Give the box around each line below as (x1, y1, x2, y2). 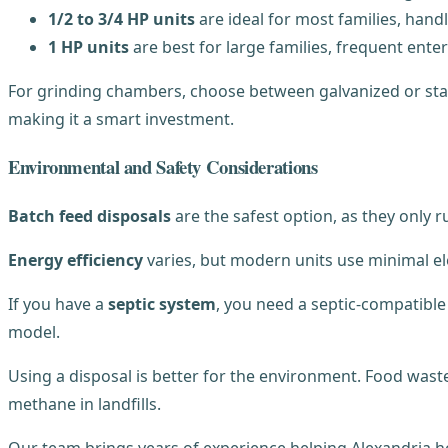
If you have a (8, 293, 108, 315)
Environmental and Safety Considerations (8, 153, 318, 181)
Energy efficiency (8, 249, 143, 271)
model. (8, 321, 60, 343)
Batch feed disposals (8, 205, 171, 227)
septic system (108, 293, 216, 315)
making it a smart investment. (8, 107, 234, 130)
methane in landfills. (8, 393, 161, 415)
